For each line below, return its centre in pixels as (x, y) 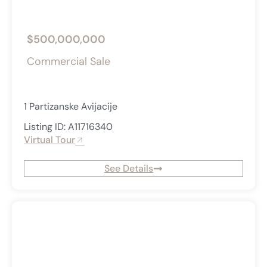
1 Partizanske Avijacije (71, 107)
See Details (129, 169)
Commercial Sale (69, 62)
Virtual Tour (49, 140)
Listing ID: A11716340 (68, 127)
